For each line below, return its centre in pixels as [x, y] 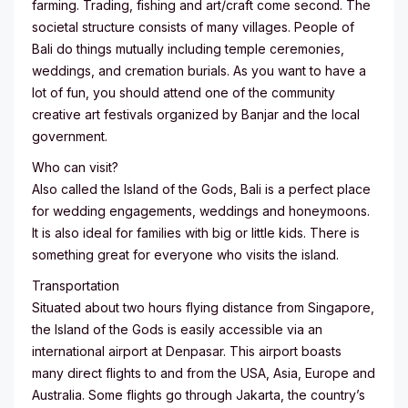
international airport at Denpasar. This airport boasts [187, 351]
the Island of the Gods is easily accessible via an [177, 329]
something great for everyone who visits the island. [185, 254]
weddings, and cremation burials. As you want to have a [199, 70]
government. [70, 136]
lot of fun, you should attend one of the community [184, 92]
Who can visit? [75, 167]
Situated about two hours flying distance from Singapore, [203, 307]
